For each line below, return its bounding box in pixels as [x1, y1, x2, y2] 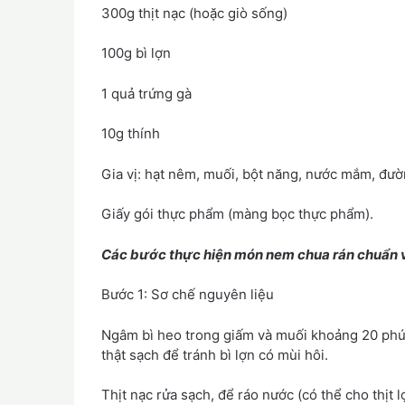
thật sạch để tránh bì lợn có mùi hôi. [101, 345, 328, 363]
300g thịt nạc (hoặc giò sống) [101, 4, 287, 22]
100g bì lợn [101, 44, 171, 62]
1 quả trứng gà [101, 84, 192, 102]
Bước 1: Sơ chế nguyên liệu [101, 286, 274, 304]
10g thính [101, 125, 160, 143]
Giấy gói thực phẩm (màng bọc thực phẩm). [101, 205, 373, 223]
